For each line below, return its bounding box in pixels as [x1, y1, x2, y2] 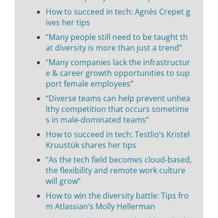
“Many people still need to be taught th [46, 31, 188, 42]
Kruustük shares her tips [46, 139, 136, 150]
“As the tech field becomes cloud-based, [46, 154, 192, 165]
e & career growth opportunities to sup [46, 67, 190, 78]
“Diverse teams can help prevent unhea [46, 92, 190, 104]
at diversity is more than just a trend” [46, 42, 182, 53]
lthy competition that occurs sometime [46, 103, 189, 114]
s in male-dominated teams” [46, 114, 149, 125]
